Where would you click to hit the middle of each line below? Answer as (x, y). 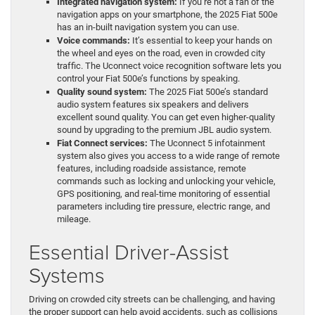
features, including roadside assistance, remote (152, 169)
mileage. (74, 219)
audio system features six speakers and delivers (153, 105)
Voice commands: (94, 41)
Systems (67, 275)
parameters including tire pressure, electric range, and (163, 207)
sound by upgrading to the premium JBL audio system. (164, 130)
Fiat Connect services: (102, 143)
